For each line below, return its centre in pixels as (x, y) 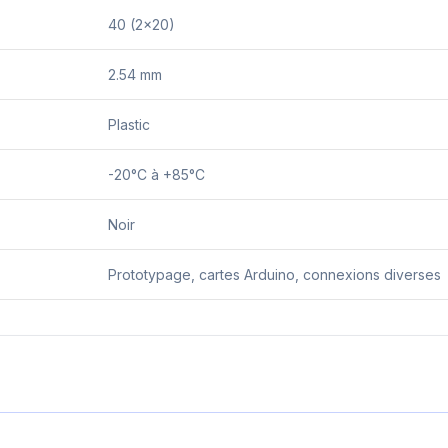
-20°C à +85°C (156, 174)
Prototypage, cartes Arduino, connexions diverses (274, 274)
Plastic (129, 124)
